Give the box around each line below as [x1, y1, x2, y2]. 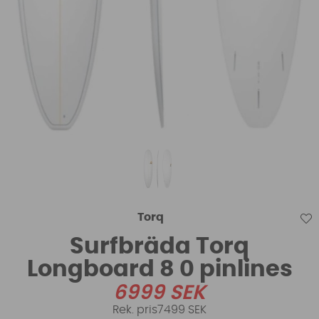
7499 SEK [157, 303, 206, 315]
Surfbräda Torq [70, 234, 249, 258]
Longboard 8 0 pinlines [26, 257, 293, 281]
